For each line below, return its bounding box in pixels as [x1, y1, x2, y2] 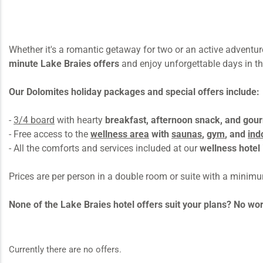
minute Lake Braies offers [9, 58, 119, 69]
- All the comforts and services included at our [9, 142, 200, 154]
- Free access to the [9, 128, 90, 140]
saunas [171, 128, 202, 140]
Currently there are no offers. [9, 244, 122, 255]
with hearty [55, 114, 105, 126]
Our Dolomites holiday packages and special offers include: [9, 86, 259, 97]
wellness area [90, 128, 149, 140]
